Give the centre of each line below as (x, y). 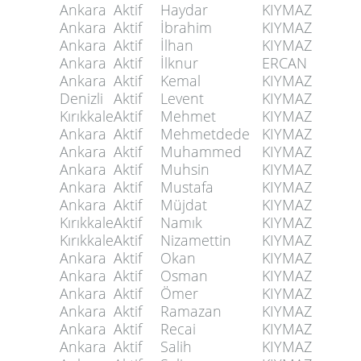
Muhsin (185, 169)
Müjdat (184, 205)
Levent (182, 98)
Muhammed (201, 151)
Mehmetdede (205, 134)
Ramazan (191, 311)
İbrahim (186, 27)
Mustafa (187, 187)
